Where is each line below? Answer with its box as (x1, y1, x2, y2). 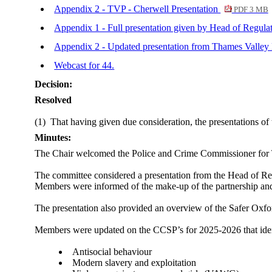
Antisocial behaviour (72, 246, 152, 257)
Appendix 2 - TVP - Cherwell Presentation (54, 4, 221, 14)
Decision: (35, 79, 73, 89)
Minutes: (35, 132, 72, 143)
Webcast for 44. (54, 60, 115, 70)
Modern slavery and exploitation (72, 257, 197, 268)
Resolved (35, 95, 72, 105)
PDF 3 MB (231, 5, 268, 14)
